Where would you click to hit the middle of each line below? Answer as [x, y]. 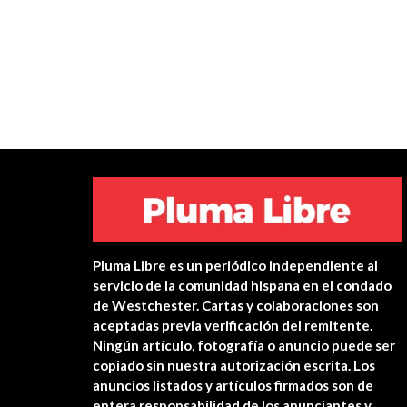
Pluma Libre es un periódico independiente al [235, 265]
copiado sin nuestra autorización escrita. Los [234, 365]
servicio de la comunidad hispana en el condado [242, 285]
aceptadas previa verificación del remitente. [233, 325]
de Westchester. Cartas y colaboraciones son [236, 305]
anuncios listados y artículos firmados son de [233, 385]
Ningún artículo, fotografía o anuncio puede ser [244, 345]
